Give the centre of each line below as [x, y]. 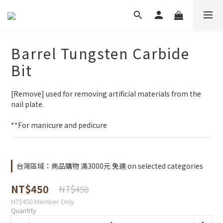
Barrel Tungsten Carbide [100, 53]
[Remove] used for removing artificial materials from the [107, 94]
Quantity [24, 210]
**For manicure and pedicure [59, 125]
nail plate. [28, 104]
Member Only [54, 201]
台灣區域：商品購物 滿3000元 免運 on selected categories [110, 166]
